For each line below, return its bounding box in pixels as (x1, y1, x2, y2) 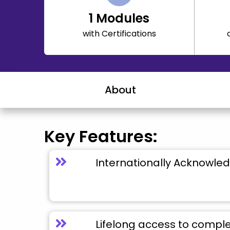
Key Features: (44, 125, 158, 148)
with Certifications (82, 28, 156, 40)
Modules (93, 10, 149, 27)
